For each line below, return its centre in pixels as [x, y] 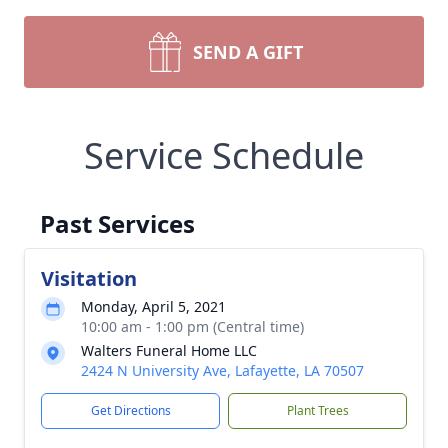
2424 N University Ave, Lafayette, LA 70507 [222, 370]
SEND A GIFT [248, 52]
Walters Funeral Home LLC [169, 350]
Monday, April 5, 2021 [153, 306]
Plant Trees [317, 410]
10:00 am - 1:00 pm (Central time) [192, 326]
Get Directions [130, 410]
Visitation [89, 278]
